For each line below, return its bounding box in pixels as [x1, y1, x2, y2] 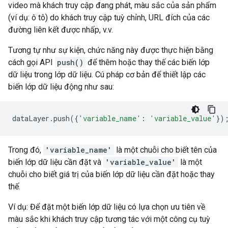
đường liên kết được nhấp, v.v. [8, 25, 113, 35]
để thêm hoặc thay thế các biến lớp [85, 58, 210, 67]
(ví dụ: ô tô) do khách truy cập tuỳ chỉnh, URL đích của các [8, 13, 210, 22]
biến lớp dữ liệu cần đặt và [8, 157, 103, 167]
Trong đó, [8, 145, 43, 155]
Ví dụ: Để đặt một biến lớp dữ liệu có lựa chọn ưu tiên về [8, 202, 205, 212]
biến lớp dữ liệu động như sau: [8, 82, 114, 92]
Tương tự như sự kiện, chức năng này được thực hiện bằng [8, 45, 213, 55]
